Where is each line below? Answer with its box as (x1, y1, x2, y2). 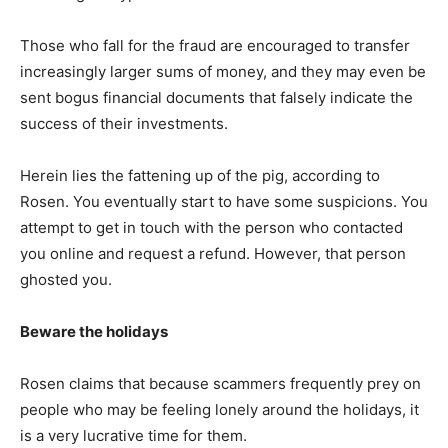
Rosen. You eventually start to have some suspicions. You (20, 192, 428, 212)
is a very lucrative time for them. (20, 426, 247, 446)
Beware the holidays (20, 322, 168, 342)
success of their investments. (20, 114, 228, 134)
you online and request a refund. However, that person (20, 244, 406, 264)
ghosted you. (20, 270, 112, 290)
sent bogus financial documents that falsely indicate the (20, 88, 413, 108)
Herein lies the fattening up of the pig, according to (20, 166, 380, 186)
